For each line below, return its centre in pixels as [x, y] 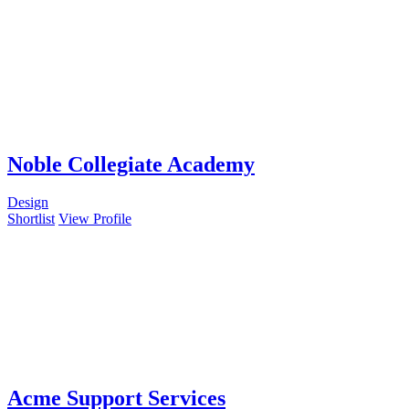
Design [28, 203]
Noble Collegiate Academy [131, 164]
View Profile [95, 219]
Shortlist [31, 219]
